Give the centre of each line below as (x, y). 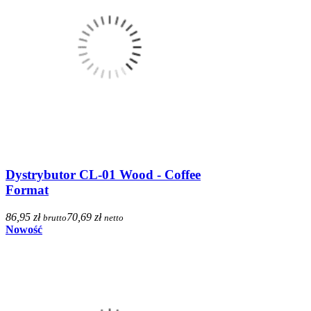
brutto (55, 217)
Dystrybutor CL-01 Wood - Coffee (103, 174)
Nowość (24, 229)
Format (27, 190)
